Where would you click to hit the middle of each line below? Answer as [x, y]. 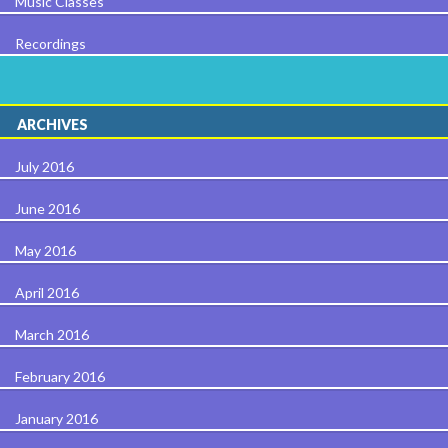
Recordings [50, 43]
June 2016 [47, 208]
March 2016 [52, 334]
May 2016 [45, 250]
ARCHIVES [52, 124]
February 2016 [60, 376]
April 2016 [47, 292]
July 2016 [44, 166]
